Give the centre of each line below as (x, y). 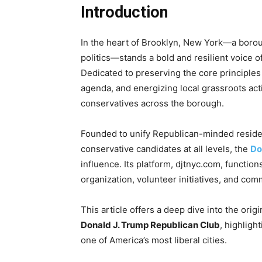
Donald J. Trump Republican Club (150, 225)
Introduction (124, 12)
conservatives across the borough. (152, 103)
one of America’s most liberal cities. (154, 240)
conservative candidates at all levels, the (166, 149)
